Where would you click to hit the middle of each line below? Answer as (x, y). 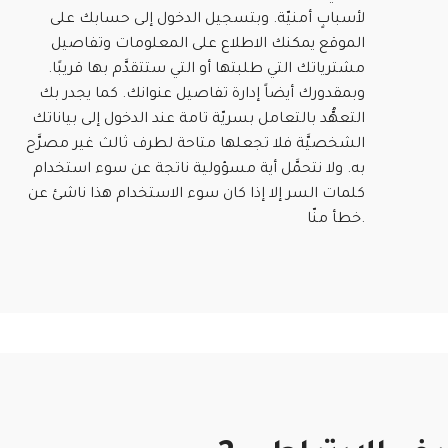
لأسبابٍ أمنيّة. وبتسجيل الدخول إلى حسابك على (207, 20)
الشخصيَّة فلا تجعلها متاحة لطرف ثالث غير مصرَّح (195, 145)
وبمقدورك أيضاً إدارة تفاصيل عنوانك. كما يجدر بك (202, 95)
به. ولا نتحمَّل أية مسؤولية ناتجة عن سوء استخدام (199, 170)
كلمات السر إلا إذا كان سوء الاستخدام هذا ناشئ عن (196, 195)
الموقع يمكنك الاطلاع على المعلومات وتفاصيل (208, 45)
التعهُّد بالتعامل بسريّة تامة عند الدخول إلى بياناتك (198, 120)
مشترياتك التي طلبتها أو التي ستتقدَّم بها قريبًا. (206, 70)
